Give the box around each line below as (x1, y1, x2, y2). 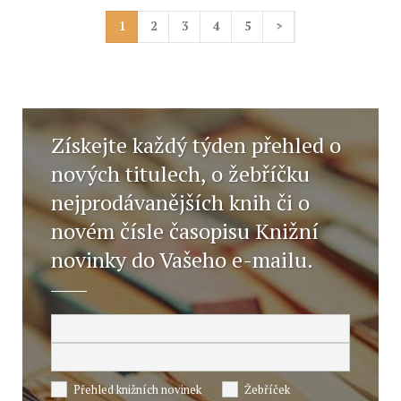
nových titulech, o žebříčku (51, 159, 310, 188)
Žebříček (244, 381, 290, 397)
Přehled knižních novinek (73, 381, 201, 397)
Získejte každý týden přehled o (51, 131, 341, 159)
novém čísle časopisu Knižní (51, 217, 319, 245)
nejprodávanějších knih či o (51, 188, 310, 217)
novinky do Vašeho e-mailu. (51, 245, 313, 274)
